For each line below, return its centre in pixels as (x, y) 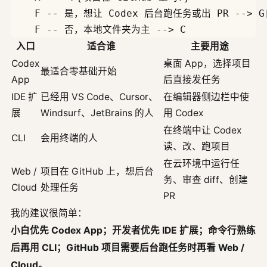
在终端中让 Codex (202, 130)
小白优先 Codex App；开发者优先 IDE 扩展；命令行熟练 (133, 230)
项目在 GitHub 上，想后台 (97, 171)
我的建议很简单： (49, 213)
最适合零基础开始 (79, 71)
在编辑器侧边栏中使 (206, 97)
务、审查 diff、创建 (206, 179)
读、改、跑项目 (197, 146)
